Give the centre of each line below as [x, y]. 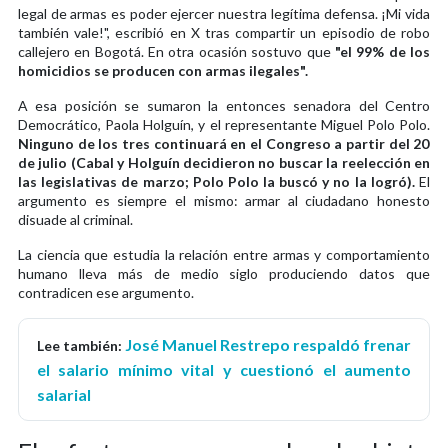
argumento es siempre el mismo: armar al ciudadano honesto [224, 200]
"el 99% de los [382, 51]
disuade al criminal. [75, 219]
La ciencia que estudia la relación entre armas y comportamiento [224, 254]
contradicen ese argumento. [106, 292]
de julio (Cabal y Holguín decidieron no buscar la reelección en [224, 162]
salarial [64, 394]
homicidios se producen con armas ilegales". [163, 70]
